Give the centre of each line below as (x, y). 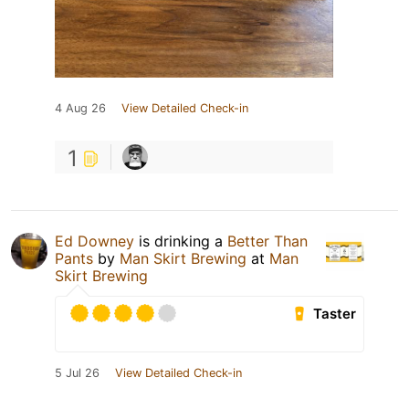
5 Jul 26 (77, 373)
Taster (335, 314)
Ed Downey (94, 241)
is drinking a (181, 241)
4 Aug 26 (80, 109)
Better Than (267, 241)
